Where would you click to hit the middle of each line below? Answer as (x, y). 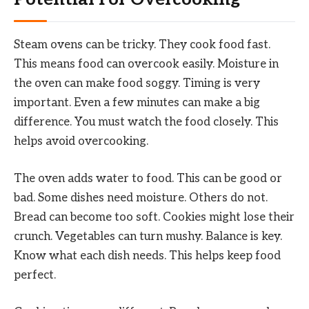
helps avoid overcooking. (81, 141)
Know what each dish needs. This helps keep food (147, 256)
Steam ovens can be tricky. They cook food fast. (142, 44)
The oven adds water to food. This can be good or (148, 179)
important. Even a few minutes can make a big (137, 102)
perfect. (35, 276)
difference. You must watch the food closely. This (146, 122)
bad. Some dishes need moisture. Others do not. (141, 198)
